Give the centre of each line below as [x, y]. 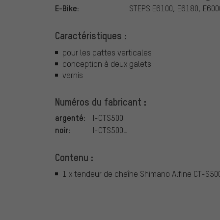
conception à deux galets [107, 63]
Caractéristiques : [91, 36]
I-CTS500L [110, 130]
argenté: [70, 117]
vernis [73, 75]
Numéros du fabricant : [101, 101]
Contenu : [74, 157]
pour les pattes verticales [107, 52]
